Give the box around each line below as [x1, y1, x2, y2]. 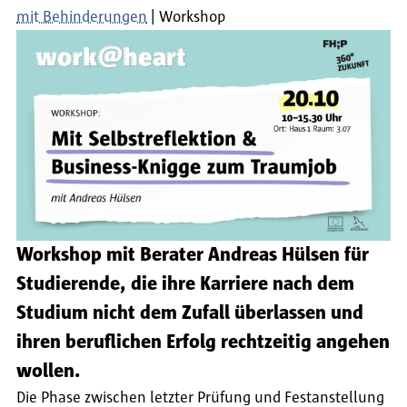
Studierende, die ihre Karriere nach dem [16, 274, 354, 294]
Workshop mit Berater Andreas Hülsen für [16, 245, 369, 265]
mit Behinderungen [16, 9, 147, 25]
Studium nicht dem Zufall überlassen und [16, 303, 363, 323]
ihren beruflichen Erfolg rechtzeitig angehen [16, 333, 390, 352]
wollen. [16, 362, 80, 382]
